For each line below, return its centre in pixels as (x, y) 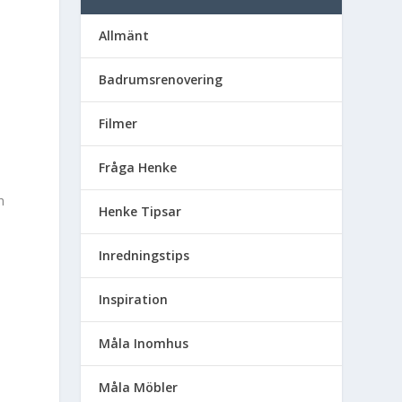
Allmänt (124, 35)
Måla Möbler (139, 387)
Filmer (118, 123)
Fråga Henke (138, 167)
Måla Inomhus (144, 343)
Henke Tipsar (140, 211)
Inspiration (134, 299)
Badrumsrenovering (161, 79)
